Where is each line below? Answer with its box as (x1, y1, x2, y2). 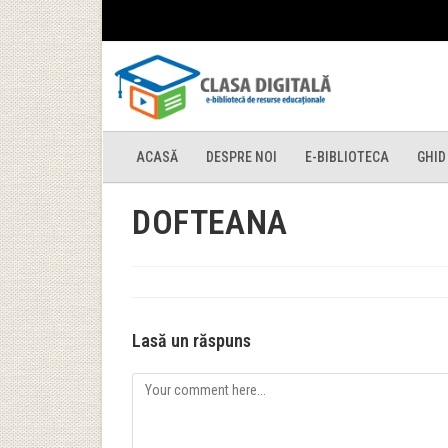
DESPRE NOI (206, 148, 277, 165)
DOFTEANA (132, 202, 288, 242)
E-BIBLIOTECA (305, 148, 389, 165)
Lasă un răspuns (132, 330, 251, 351)
